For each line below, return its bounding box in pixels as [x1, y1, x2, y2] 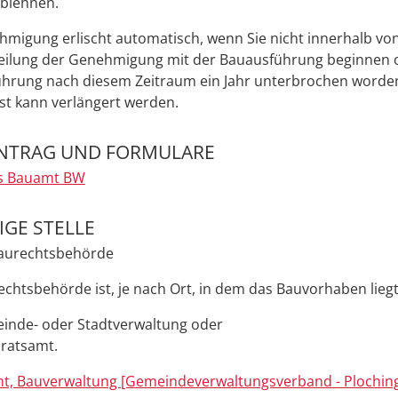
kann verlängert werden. [15, 92, 179, 113]
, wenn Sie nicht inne [200, 28, 337, 49]
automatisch [112, 28, 200, 49]
